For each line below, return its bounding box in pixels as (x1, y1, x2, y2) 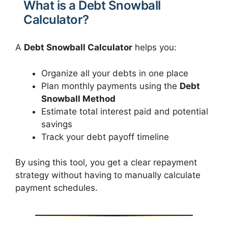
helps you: (132, 42, 177, 53)
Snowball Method (41, 93, 116, 104)
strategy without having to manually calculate (15, 170, 201, 181)
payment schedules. (15, 183, 98, 193)
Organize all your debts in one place (41, 68, 188, 78)
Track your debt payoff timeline (41, 131, 169, 142)
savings (41, 119, 72, 129)
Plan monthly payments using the (41, 80, 180, 91)
